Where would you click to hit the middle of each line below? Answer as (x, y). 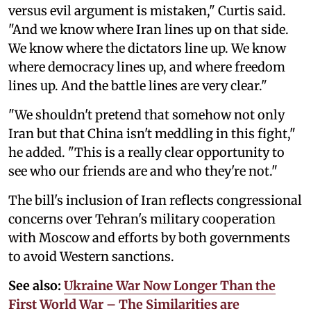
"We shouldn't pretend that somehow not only (146, 115)
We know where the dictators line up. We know (147, 48)
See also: (35, 285)
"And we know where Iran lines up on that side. (149, 29)
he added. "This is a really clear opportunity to (146, 152)
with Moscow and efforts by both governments (149, 237)
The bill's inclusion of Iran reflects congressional (155, 200)
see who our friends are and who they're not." (143, 171)
